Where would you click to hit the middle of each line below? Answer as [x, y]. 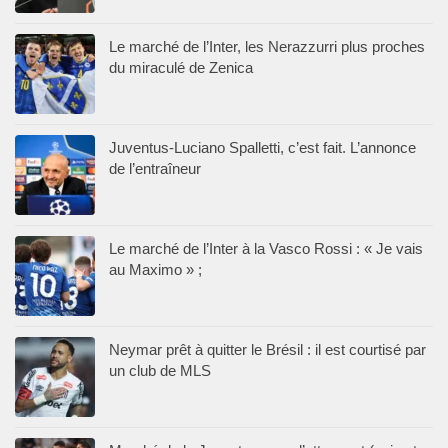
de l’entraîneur [155, 168]
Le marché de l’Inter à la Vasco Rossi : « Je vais [266, 248]
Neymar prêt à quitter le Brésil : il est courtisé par [267, 349]
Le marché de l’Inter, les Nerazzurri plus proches [267, 46]
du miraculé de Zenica [181, 67]
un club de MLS [160, 370]
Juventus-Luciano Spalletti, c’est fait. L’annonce [262, 147]
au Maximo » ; [155, 269]
